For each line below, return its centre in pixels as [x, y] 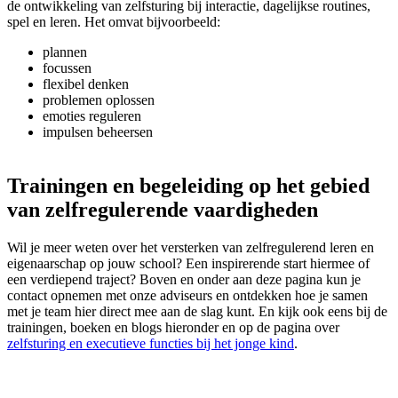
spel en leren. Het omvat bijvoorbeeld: [114, 22]
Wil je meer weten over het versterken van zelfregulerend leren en [191, 248]
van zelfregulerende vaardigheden [163, 210]
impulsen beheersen [98, 132]
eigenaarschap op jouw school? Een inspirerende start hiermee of [188, 264]
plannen [65, 52]
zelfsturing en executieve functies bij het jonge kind [151, 344]
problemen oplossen [99, 100]
